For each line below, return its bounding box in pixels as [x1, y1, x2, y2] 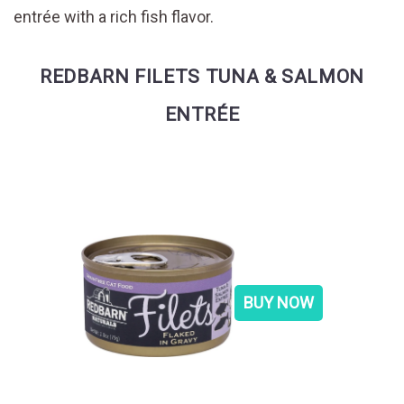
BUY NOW [243, 292, 314, 312]
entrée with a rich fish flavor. [14, 7, 214, 27]
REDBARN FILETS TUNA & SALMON [40, 65, 364, 88]
